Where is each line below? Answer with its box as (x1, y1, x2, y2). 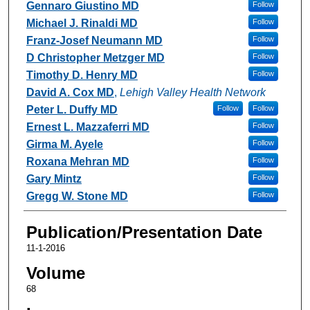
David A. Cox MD (26, 86, 114, 98)
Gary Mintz (26, 172, 82, 185)
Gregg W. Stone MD (26, 190, 128, 202)
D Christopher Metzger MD (26, 51, 165, 64)
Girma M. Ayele (26, 138, 103, 150)
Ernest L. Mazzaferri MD (26, 120, 149, 133)
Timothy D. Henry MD (26, 69, 138, 81)
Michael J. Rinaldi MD (26, 17, 138, 29)
